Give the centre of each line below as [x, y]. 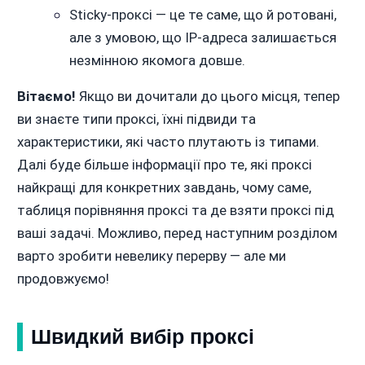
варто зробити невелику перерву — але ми [151, 256]
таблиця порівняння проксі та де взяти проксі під [175, 211]
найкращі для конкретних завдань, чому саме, [164, 188]
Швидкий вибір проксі [142, 337]
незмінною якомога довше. [157, 61]
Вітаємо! [46, 97]
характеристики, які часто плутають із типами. [168, 142]
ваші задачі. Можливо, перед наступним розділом [177, 233]
